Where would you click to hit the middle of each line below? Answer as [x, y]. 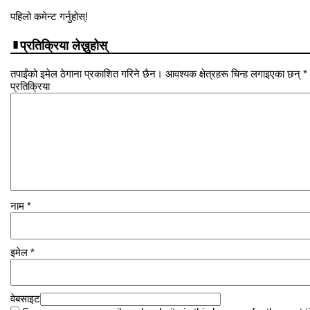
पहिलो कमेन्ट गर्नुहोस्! [49, 17]
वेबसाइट [25, 298]
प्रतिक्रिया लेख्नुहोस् [64, 45]
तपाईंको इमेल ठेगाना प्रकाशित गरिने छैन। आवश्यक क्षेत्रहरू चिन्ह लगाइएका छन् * [159, 73]
